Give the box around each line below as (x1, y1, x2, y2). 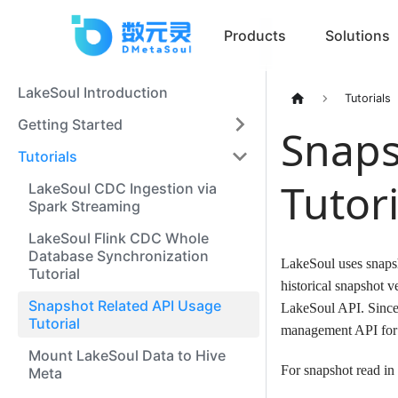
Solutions (325, 26, 391, 44)
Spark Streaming (28, 197, 140, 215)
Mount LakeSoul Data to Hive (28, 346, 226, 364)
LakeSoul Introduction (18, 84, 168, 101)
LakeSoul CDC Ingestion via (28, 179, 217, 197)
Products (224, 26, 287, 44)
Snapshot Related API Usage (28, 297, 221, 314)
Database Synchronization (28, 247, 209, 265)
